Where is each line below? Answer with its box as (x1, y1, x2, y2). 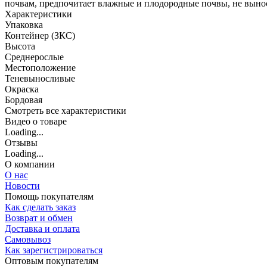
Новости (5, 181, 40, 191)
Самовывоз (5, 234, 51, 245)
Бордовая (5, 95, 42, 105)
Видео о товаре (5, 116, 67, 127)
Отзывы (5, 138, 38, 148)
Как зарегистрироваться (5, 245, 103, 256)
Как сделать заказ (5, 202, 76, 213)
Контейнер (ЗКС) (5, 30, 75, 41)
